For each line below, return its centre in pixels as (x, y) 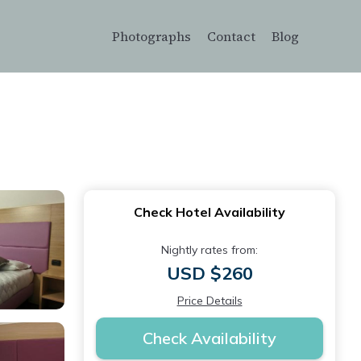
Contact (231, 36)
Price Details (210, 301)
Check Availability (210, 338)
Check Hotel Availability (210, 212)
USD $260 (210, 273)
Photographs (151, 36)
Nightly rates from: (210, 250)
